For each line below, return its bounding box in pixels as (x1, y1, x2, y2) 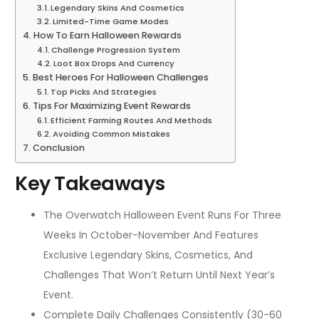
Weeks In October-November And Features (43, 228, 258, 243)
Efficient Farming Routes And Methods (51, 115, 213, 127)
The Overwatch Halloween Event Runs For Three (43, 208, 281, 223)
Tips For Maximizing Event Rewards (32, 100, 191, 113)
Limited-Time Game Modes (53, 16, 169, 28)
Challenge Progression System (51, 44, 181, 56)
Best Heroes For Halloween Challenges (32, 71, 209, 84)
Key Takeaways (15, 170, 165, 197)
